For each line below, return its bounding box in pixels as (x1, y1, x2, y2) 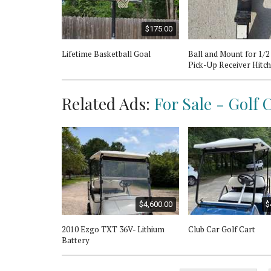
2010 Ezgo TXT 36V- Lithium (62, 223, 165, 235)
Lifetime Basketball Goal (62, 48, 151, 59)
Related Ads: (62, 92, 154, 114)
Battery (62, 234, 90, 246)
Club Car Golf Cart (188, 223, 255, 235)
